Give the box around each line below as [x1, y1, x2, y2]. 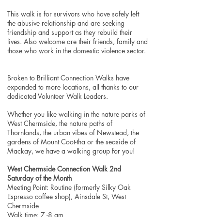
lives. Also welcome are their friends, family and [7, 37, 148, 46]
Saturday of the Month [7, 173, 72, 183]
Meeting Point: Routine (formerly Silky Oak [7, 183, 131, 192]
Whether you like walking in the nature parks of [7, 109, 145, 119]
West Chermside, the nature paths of [7, 119, 112, 128]
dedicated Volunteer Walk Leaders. [7, 92, 108, 101]
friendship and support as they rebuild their [7, 28, 132, 37]
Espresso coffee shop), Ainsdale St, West [7, 192, 126, 201]
